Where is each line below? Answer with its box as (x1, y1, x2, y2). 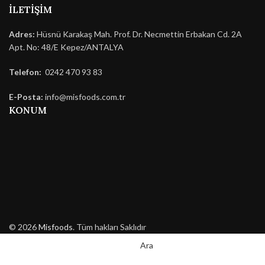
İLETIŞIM (9, 4, 52, 16)
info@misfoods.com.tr (45, 92, 125, 102)
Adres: (9, 29, 35, 40)
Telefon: (9, 67, 41, 77)
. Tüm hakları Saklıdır (73, 222, 146, 232)
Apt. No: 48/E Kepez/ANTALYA (9, 42, 124, 53)
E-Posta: (9, 92, 43, 102)
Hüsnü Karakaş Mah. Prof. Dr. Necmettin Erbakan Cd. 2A (35, 29, 242, 40)
